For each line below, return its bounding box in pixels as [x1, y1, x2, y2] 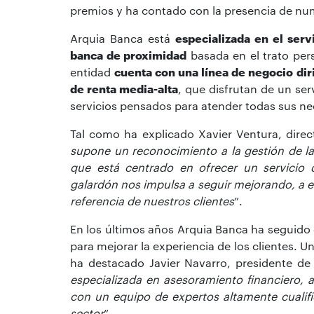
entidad [70, 65, 115, 79]
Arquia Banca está [70, 32, 175, 46]
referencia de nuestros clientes [70, 194, 234, 208]
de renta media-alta [70, 82, 178, 96]
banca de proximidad [70, 48, 186, 62]
